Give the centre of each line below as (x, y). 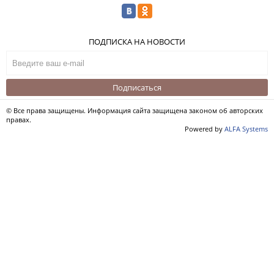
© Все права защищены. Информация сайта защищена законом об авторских (135, 110)
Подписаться (137, 87)
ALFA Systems (246, 128)
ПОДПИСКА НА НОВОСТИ (137, 41)
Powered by (205, 128)
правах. (19, 119)
